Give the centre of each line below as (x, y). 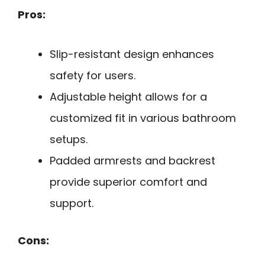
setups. (69, 139)
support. (72, 203)
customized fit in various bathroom (143, 118)
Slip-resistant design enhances (132, 54)
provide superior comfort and (128, 182)
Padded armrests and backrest (132, 160)
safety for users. (93, 75)
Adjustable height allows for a (128, 96)
